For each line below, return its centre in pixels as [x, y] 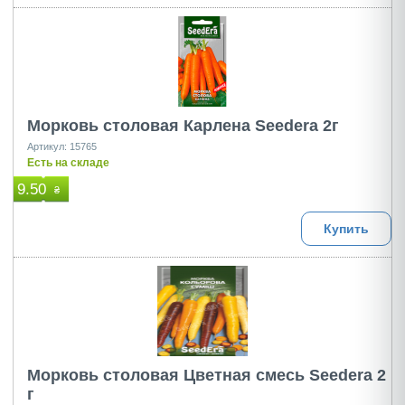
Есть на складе [68, 163]
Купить [346, 229]
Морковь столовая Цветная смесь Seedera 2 [207, 375]
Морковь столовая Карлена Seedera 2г [183, 126]
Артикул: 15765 [62, 146]
